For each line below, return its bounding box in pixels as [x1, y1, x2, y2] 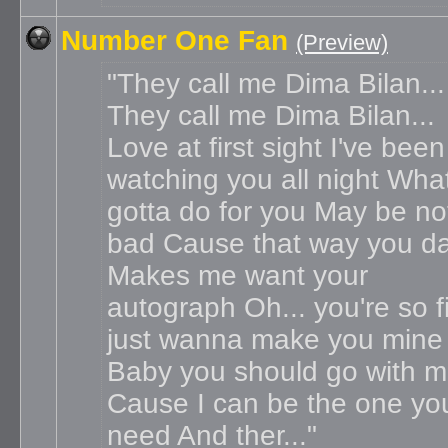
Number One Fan [61, 25, 288, 56]
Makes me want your [107, 260, 368, 291]
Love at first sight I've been [107, 132, 445, 163]
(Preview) [296, 30, 388, 55]
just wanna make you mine [107, 324, 443, 355]
